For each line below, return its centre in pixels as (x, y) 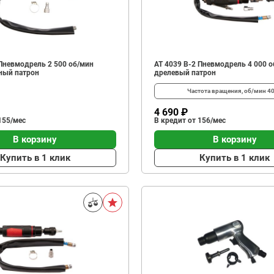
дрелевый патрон (185, 73)
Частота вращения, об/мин (228, 91)
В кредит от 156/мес (190, 120)
